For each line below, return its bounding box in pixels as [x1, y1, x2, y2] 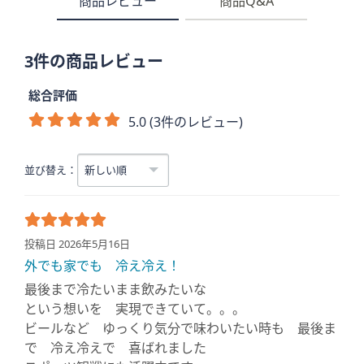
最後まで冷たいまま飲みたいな [24, 280, 206, 298]
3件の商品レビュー [24, 50, 163, 72]
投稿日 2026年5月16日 [24, 236, 130, 251]
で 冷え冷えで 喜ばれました [24, 339, 206, 357]
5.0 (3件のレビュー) [128, 113, 243, 131]
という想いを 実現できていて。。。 [24, 300, 245, 318]
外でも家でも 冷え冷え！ [24, 257, 180, 275]
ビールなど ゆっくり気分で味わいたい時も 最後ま [24, 319, 336, 337]
